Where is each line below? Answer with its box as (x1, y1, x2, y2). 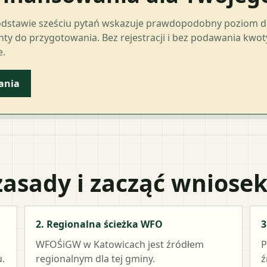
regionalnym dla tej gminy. (36, 252, 156, 265)
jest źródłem (145, 237, 204, 251)
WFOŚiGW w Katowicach (36, 237, 146, 251)
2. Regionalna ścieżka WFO (36, 217, 163, 231)
